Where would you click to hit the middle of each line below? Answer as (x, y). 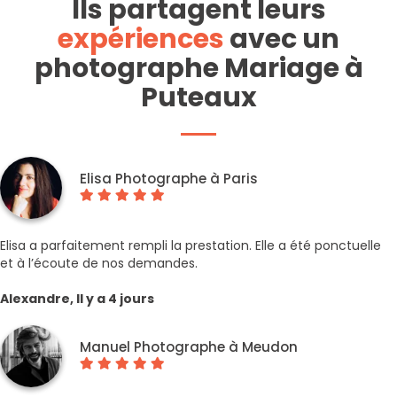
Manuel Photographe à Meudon (189, 347)
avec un (282, 39)
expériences (141, 39)
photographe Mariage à (198, 68)
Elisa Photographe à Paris (169, 179)
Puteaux (198, 97)
